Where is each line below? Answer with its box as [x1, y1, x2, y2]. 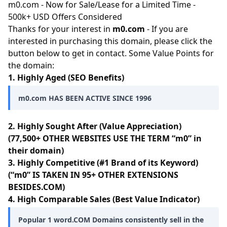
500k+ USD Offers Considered [8, 11, 122, 22]
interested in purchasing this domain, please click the [8, 35, 212, 47]
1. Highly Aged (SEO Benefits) [8, 72, 124, 83]
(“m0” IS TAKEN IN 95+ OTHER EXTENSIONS [8, 169, 178, 180]
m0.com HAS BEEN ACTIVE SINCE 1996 [18, 93, 152, 103]
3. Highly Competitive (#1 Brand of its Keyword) [8, 157, 198, 168]
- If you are [145, 23, 188, 34]
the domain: [8, 60, 54, 71]
